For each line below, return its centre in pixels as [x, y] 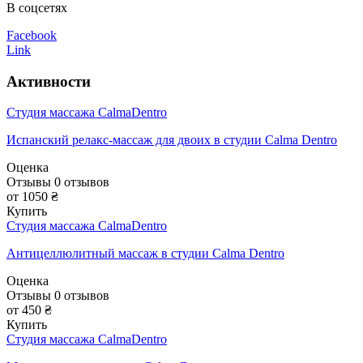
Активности [49, 81]
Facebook [32, 35]
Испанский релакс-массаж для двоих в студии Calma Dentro [172, 140]
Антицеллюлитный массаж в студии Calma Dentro [145, 254]
